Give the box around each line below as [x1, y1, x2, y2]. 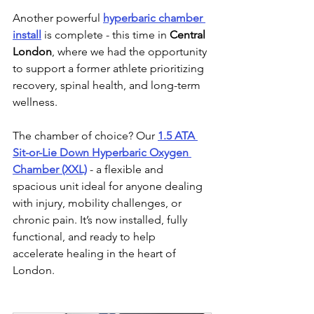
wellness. [13, 95, 57, 109]
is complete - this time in [41, 28, 170, 41]
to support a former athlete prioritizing [13, 62, 207, 75]
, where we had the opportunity [52, 45, 210, 58]
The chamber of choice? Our [13, 129, 158, 142]
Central [170, 28, 208, 41]
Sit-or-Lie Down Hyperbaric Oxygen [13, 146, 191, 159]
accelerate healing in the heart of [13, 247, 179, 260]
